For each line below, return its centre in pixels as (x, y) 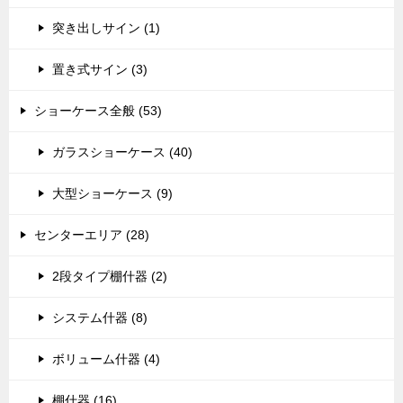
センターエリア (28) (92, 235)
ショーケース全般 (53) (98, 111)
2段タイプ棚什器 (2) (110, 276)
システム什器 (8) (100, 318)
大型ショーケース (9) (112, 193)
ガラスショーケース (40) (122, 152)
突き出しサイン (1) (106, 28)
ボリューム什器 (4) (106, 359)
